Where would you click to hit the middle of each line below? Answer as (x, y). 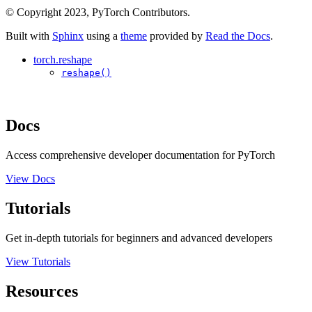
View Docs (30, 179)
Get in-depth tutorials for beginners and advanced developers (139, 238)
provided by (176, 36)
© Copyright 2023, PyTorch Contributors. (98, 13)
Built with (29, 36)
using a (102, 36)
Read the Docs (238, 36)
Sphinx (68, 36)
